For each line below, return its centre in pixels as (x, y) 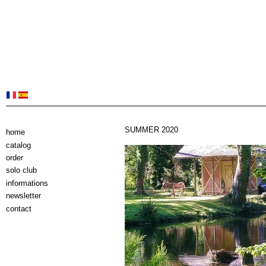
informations (27, 183)
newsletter (23, 196)
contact (19, 208)
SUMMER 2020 (151, 129)
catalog (18, 145)
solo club (21, 170)
